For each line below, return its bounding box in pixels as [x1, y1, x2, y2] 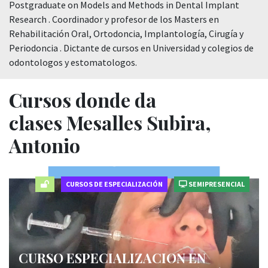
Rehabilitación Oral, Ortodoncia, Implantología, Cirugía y [9, 28, 243, 39]
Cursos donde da [9, 87, 156, 112]
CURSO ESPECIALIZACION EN [19, 249, 206, 267]
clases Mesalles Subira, [9, 109, 211, 135]
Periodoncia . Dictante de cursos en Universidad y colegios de [9, 42, 254, 54]
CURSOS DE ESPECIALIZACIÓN [66, 179, 163, 188]
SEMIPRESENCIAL [187, 179, 245, 188]
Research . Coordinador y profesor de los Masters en [9, 13, 219, 25]
